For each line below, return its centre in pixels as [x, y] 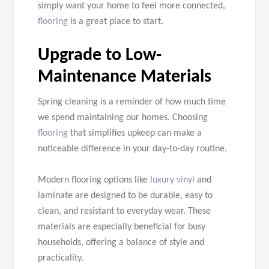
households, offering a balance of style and [121, 243]
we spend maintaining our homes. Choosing [123, 118]
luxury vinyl [173, 180]
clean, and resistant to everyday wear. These [125, 212]
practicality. [61, 258]
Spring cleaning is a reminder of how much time [132, 102]
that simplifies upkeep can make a [135, 134]
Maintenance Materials [125, 77]
